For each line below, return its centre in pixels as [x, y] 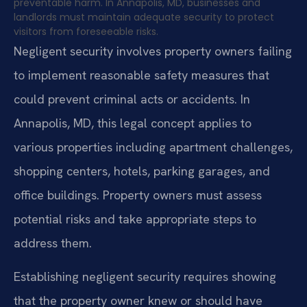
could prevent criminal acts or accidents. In [132, 99]
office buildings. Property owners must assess [138, 195]
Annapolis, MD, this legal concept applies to [133, 123]
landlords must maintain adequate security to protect [144, 17]
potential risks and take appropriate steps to [135, 219]
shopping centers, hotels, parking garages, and [142, 171]
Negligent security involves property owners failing [153, 51]
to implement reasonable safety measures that [142, 75]
